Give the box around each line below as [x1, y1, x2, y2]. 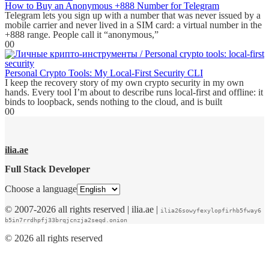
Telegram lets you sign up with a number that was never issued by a [5, 10, 261, 21]
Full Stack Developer [5, 164, 90, 175]
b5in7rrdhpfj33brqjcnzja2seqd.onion [5, 216, 127, 224]
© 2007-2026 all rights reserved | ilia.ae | [5, 204, 160, 215]
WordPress [58, 259, 86, 266]
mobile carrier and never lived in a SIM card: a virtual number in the [5, 20, 262, 31]
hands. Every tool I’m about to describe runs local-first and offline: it [5, 87, 263, 98]
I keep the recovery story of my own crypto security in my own [5, 77, 244, 88]
